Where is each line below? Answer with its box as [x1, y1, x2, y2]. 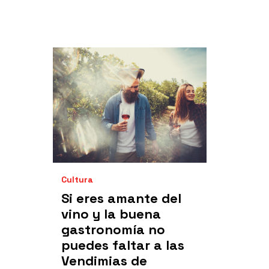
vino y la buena [61, 205, 161, 222]
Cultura [61, 174, 93, 185]
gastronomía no [61, 221, 165, 238]
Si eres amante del [61, 190, 181, 207]
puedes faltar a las [61, 237, 184, 253]
